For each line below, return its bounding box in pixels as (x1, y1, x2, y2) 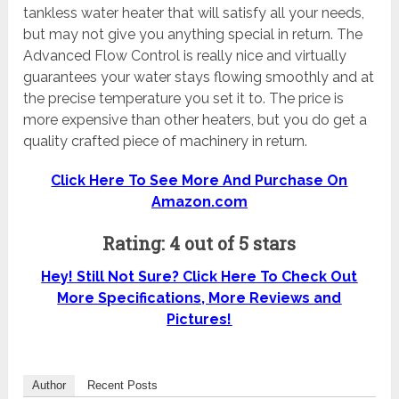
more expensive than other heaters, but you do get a (23, 110, 368, 128)
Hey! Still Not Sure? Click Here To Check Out (41, 267, 358, 285)
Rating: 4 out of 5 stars (102, 231, 297, 255)
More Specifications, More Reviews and (57, 289, 342, 306)
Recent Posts (87, 378, 159, 392)
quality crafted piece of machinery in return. (23, 132, 308, 150)
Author (32, 378, 67, 392)
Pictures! (167, 310, 232, 328)
